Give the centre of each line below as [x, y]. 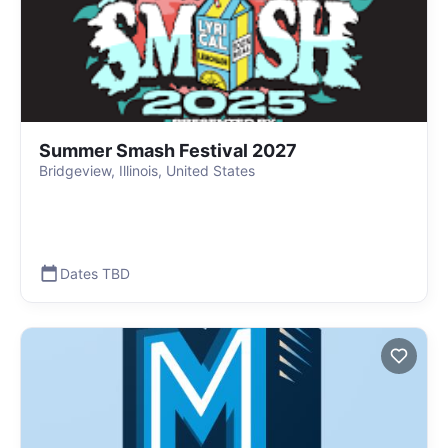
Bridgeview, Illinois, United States [147, 170]
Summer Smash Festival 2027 [168, 150]
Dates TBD [95, 273]
